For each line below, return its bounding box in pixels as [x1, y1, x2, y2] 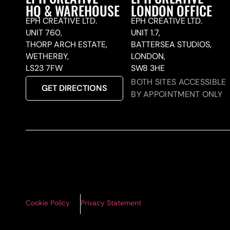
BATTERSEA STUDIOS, [131, 39, 212, 50]
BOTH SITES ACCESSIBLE [131, 76, 226, 88]
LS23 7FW [26, 63, 63, 74]
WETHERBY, [26, 51, 69, 62]
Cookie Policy [26, 198, 70, 208]
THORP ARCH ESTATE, [26, 39, 107, 50]
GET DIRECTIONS [42, 83, 107, 94]
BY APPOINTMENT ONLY [131, 89, 222, 100]
